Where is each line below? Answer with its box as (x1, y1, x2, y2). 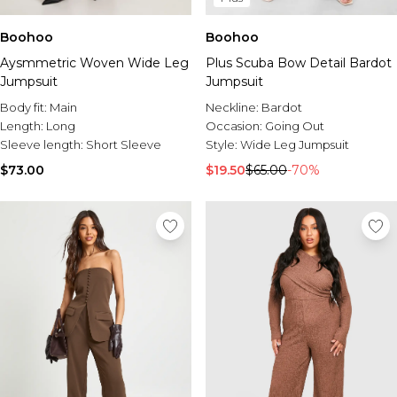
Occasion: (206, 119, 265, 133)
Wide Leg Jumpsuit (240, 137, 349, 152)
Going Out (265, 119, 324, 133)
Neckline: (206, 100, 261, 114)
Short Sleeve (86, 137, 161, 152)
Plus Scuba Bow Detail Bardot (206, 55, 392, 71)
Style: (206, 137, 240, 152)
